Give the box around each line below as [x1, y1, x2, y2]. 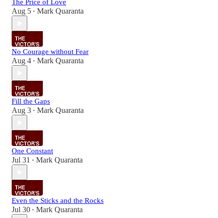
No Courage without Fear [12, 48, 89, 56]
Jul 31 [12, 156, 30, 164]
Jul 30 [12, 205, 30, 214]
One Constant [12, 147, 53, 155]
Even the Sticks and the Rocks [12, 197, 104, 205]
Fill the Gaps [12, 97, 50, 106]
